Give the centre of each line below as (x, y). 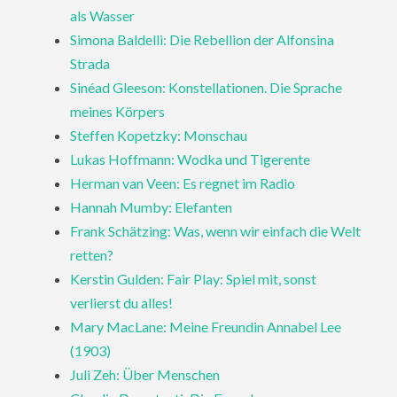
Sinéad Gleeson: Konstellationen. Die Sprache (206, 87)
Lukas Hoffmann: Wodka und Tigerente (191, 159)
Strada (90, 63)
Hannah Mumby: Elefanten (152, 206)
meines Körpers (118, 111)
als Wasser (103, 15)
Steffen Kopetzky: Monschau (159, 135)
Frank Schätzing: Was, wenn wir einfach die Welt (216, 230)
